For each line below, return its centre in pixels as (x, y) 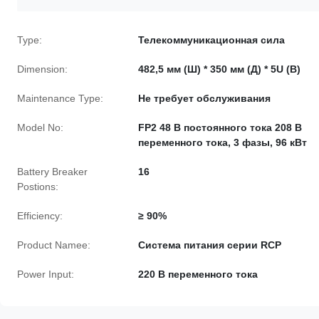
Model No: (40, 127)
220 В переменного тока (198, 274)
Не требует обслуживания (204, 98)
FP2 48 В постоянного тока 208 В (220, 127)
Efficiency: (40, 216)
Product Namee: (54, 245)
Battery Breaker (52, 172)
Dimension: (42, 69)
